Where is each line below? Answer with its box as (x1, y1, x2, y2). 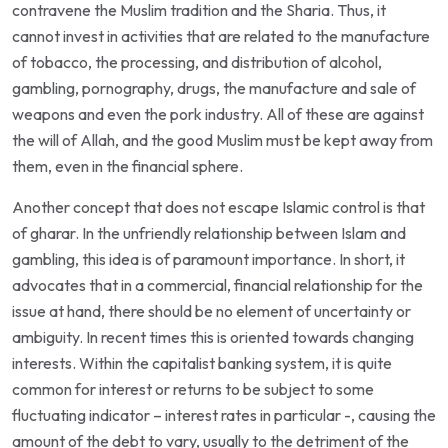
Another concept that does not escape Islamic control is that (12, 196, 425, 217)
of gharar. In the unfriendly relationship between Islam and (12, 222, 406, 243)
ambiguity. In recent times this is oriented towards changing (12, 326, 414, 347)
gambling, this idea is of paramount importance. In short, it (12, 248, 405, 269)
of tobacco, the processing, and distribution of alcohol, (12, 51, 382, 72)
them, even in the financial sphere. (12, 155, 243, 176)
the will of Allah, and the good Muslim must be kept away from (12, 129, 433, 150)
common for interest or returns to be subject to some (12, 378, 374, 399)
